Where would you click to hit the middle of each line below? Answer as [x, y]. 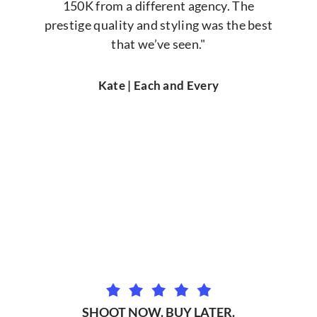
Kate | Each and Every [158, 85]
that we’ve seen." [158, 44]
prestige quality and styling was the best [158, 25]
